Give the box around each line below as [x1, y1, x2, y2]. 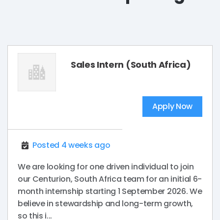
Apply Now [152, 101, 192, 112]
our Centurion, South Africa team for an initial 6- [18, 173, 202, 185]
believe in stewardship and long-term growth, [18, 198, 193, 210]
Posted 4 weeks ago [32, 139, 110, 151]
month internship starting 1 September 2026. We [18, 186, 202, 197]
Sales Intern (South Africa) [71, 58, 191, 71]
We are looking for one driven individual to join [18, 161, 194, 173]
